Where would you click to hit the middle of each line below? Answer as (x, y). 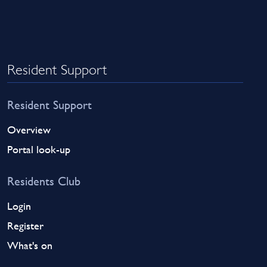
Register (26, 225)
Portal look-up (39, 149)
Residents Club (44, 181)
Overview (29, 129)
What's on (30, 245)
